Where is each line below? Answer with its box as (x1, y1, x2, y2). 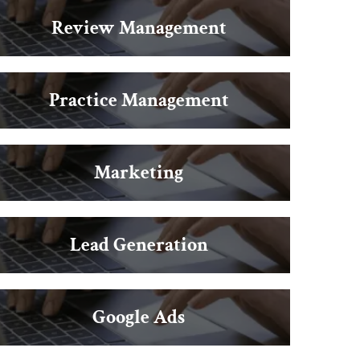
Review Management (51, 15, 227, 40)
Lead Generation (69, 232, 208, 257)
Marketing (94, 160, 183, 185)
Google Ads (92, 305, 185, 329)
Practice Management (48, 88, 229, 112)
